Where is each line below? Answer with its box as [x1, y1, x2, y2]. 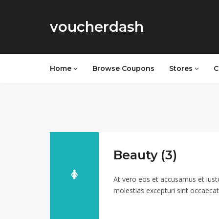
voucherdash [50, 18, 144, 35]
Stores [169, 64, 195, 73]
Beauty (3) [113, 148, 177, 162]
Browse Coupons [92, 64, 154, 73]
